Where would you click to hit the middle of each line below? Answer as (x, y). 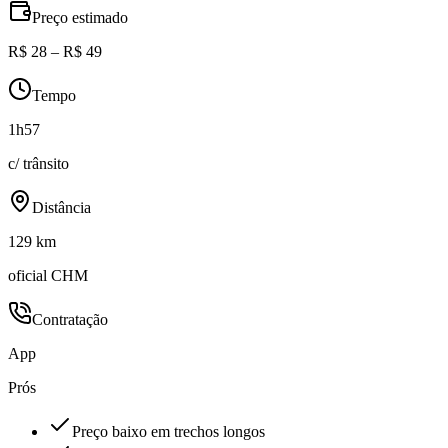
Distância (61, 208)
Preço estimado (80, 18)
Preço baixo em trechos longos (168, 432)
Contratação (70, 320)
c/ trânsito (38, 164)
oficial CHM (48, 276)
